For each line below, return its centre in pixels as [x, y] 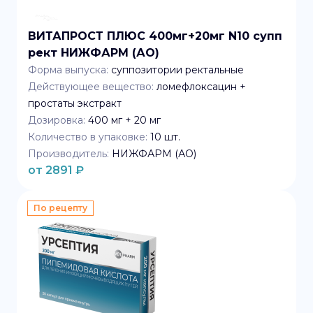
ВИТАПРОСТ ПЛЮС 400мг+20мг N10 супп [155, 36]
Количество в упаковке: [88, 137]
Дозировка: [57, 120]
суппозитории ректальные [177, 70]
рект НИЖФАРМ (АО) [94, 53]
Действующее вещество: [91, 87]
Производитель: [68, 154]
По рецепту [60, 208]
